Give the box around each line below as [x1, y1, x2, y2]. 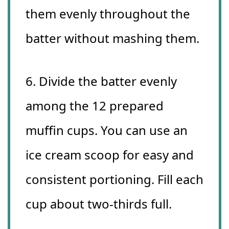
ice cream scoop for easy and [26, 146, 194, 164]
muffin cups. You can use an [26, 122, 188, 139]
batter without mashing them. [26, 30, 199, 47]
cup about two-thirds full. [26, 195, 172, 213]
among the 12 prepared [26, 97, 164, 114]
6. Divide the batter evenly [26, 73, 177, 90]
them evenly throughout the [26, 5, 190, 22]
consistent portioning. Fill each [26, 171, 203, 188]
